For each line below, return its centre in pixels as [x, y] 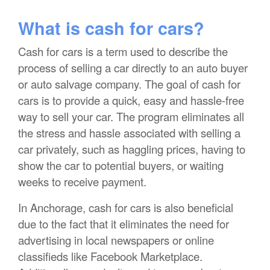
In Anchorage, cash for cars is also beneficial [126, 208]
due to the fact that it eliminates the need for [124, 224]
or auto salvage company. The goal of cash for [129, 84]
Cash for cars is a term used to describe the [123, 52]
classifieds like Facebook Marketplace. [110, 256]
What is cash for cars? [111, 28]
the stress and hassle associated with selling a [129, 133]
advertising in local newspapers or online [116, 240]
